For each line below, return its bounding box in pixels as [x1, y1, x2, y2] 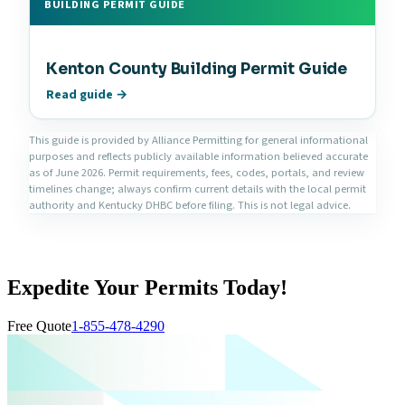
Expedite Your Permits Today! [7, 275, 287, 299]
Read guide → [46, 86, 127, 105]
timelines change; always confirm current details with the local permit [29, 181, 366, 198]
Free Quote [7, 317, 71, 334]
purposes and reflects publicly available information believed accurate [29, 148, 368, 165]
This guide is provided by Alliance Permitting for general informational [29, 132, 368, 149]
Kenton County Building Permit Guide [46, 60, 348, 80]
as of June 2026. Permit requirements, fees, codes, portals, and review [29, 165, 364, 182]
